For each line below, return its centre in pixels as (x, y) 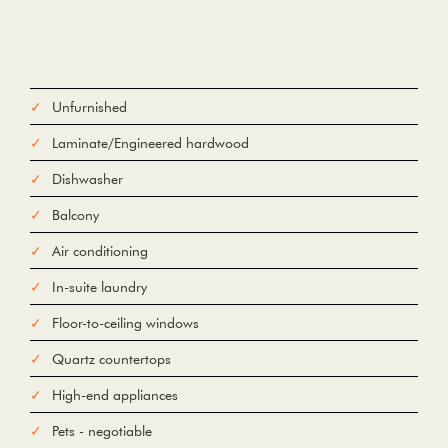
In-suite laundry (99, 287)
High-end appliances (115, 395)
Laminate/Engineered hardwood (150, 143)
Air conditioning (100, 251)
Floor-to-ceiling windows (125, 323)
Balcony (75, 215)
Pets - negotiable (102, 431)
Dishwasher (87, 179)
